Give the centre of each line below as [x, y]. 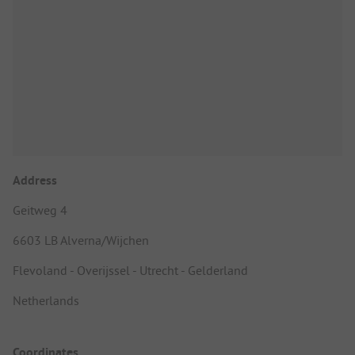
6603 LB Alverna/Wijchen [81, 240]
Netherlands [46, 300]
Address [35, 180]
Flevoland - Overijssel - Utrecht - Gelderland [130, 270]
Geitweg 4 [40, 210]
